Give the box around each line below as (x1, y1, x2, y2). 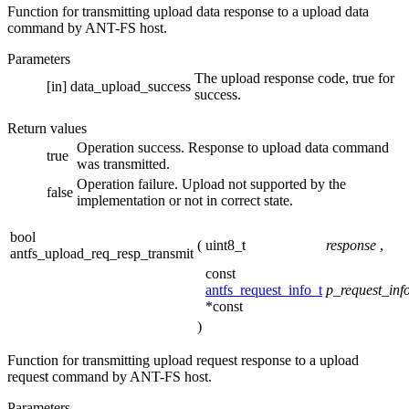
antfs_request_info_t (205, 282, 322, 299)
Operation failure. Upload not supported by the (77, 176, 346, 193)
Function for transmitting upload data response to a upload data (7, 4, 369, 20)
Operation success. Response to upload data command (77, 140, 389, 156)
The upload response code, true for (194, 70, 394, 87)
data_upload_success (70, 79, 191, 95)
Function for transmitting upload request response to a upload (7, 352, 359, 369)
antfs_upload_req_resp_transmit (10, 246, 194, 262)
